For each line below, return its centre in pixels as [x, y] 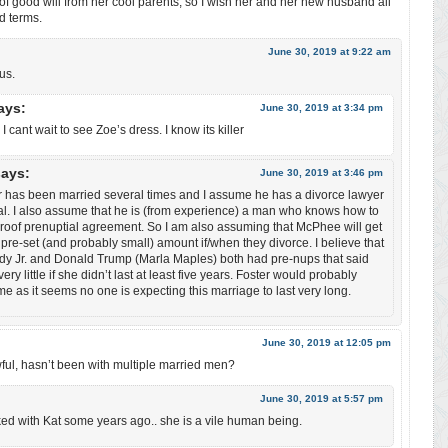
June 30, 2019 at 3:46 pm [321, 172]
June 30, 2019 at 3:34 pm [321, 107]
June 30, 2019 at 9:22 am [329, 51]
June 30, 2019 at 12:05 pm [326, 342]
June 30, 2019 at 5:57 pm [321, 398]
